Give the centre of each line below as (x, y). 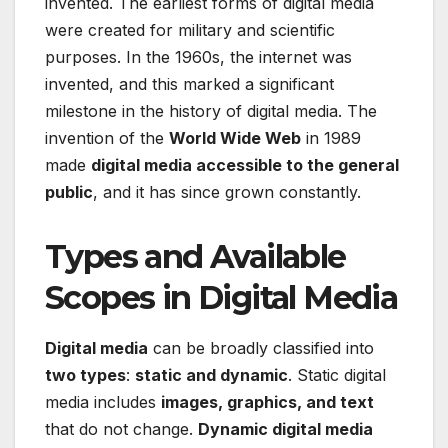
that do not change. (121, 429)
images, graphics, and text (267, 402)
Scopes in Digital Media (221, 297)
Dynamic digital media (285, 429)
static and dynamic (211, 375)
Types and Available (195, 256)
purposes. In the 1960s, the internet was (198, 56)
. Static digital (337, 375)
